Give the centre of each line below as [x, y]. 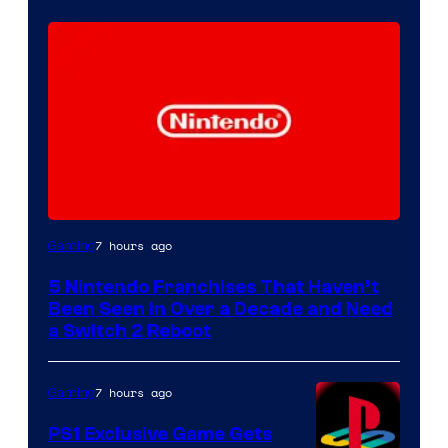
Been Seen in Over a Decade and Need [220, 309]
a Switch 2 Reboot [129, 331]
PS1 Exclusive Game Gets [160, 434]
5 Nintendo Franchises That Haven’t [213, 287]
